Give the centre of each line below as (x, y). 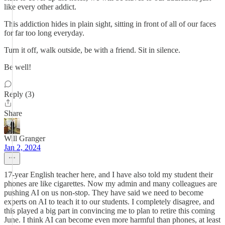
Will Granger (25, 138)
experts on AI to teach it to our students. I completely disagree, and (109, 202)
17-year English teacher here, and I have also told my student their (108, 175)
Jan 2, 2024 (22, 147)
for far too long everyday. (44, 33)
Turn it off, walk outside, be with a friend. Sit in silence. (92, 50)
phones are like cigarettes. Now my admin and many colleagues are (110, 184)
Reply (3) (19, 94)
